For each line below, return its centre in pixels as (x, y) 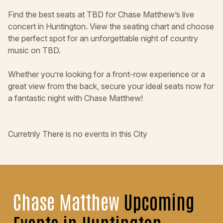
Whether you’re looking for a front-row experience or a (107, 74)
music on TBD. (34, 51)
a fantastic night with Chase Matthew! (75, 98)
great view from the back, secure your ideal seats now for (111, 86)
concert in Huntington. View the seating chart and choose (111, 27)
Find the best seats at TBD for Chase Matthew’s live (101, 15)
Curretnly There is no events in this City (78, 134)
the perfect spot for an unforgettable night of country (103, 39)
